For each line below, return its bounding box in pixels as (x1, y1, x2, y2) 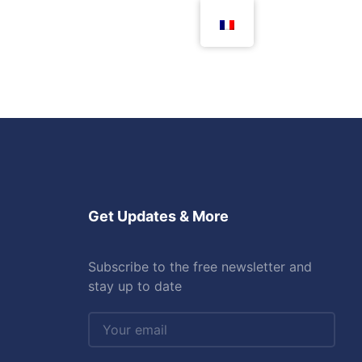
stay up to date (87, 277, 182, 294)
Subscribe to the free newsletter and (87, 258, 312, 275)
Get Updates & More (87, 207, 229, 225)
